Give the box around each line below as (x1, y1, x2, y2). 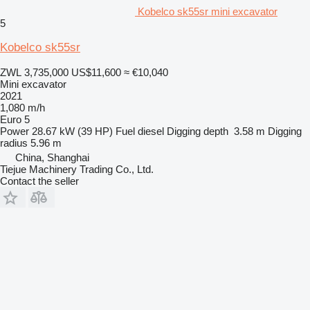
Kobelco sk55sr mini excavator (138, 5, 277, 17)
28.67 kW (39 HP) (32, 125, 113, 137)
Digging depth (167, 125, 228, 137)
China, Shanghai (15, 151, 89, 163)
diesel (138, 125, 164, 137)
